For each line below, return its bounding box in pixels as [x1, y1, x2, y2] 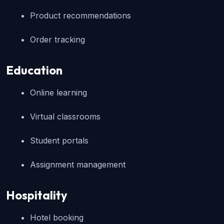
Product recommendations [30, 10, 131, 21]
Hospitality [6, 188, 67, 203]
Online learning [30, 87, 87, 98]
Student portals [30, 135, 88, 146]
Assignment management [30, 159, 125, 170]
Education [6, 63, 62, 78]
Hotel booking [30, 212, 83, 223]
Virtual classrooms [30, 111, 100, 122]
